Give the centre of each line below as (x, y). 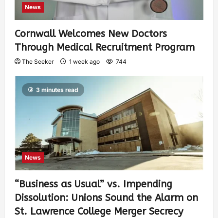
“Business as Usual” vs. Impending (93, 184)
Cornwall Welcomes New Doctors (91, 34)
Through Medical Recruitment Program (105, 47)
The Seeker (38, 61)
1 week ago (84, 61)
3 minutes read (57, 90)
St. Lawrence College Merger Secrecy (99, 211)
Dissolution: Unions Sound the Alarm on (106, 198)
